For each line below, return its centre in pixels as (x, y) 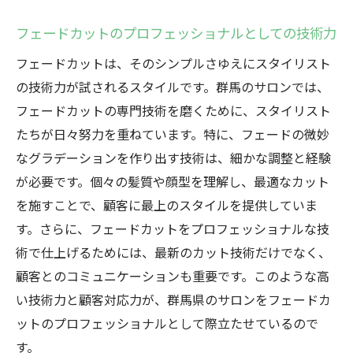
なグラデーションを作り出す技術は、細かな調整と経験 (173, 158)
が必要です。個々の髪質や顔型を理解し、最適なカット (173, 181)
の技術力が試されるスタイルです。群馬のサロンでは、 (173, 87)
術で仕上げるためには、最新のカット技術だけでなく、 (173, 252)
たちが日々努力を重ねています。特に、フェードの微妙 (173, 134)
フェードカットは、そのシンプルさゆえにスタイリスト (173, 63)
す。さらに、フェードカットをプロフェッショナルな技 (173, 229)
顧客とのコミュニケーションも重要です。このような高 (173, 276)
